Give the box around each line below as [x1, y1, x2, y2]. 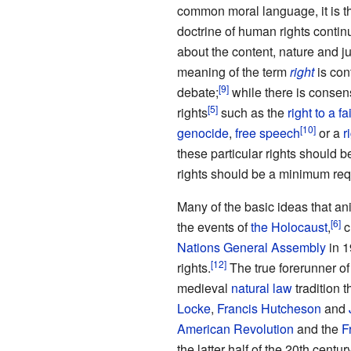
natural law [230, 279, 292, 298]
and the [293, 320, 342, 338]
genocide [176, 124, 229, 143]
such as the [217, 103, 288, 122]
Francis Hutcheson [216, 299, 321, 318]
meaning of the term [176, 63, 290, 81]
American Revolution [176, 320, 294, 338]
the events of [176, 218, 251, 237]
